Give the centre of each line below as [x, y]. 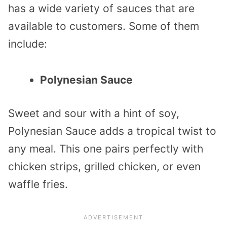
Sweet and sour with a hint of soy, [94, 113]
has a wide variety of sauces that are [101, 8]
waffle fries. [38, 184]
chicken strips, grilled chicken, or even [104, 167]
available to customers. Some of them [104, 26]
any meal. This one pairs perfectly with [106, 149]
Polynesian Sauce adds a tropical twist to [112, 131]
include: [28, 44]
